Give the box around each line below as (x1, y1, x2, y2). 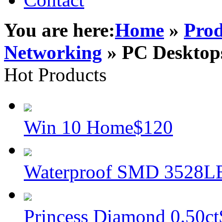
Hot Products (4, 64, 107, 85)
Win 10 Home (24, 116, 133, 138)
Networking (4, 42, 102, 63)
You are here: (4, 19, 115, 41)
